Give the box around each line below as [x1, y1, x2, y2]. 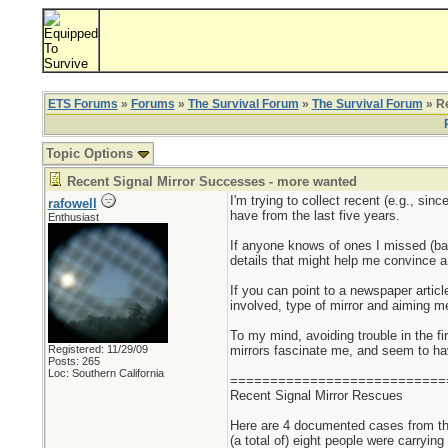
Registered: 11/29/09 [47, 343, 148, 355]
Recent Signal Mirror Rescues [229, 388, 403, 403]
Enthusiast [47, 211, 99, 223]
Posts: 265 [47, 355, 100, 367]
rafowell [47, 196, 97, 211]
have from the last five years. [229, 208, 400, 223]
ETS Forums [47, 97, 118, 111]
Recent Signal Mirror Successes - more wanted [66, 174, 357, 189]
